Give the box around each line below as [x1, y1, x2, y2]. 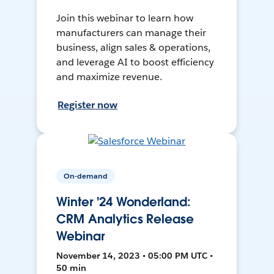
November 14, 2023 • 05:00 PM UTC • [56, 250, 213, 262]
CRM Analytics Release [56, 211, 194, 228]
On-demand [64, 171, 108, 182]
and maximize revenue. [56, 70, 163, 84]
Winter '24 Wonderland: [56, 194, 191, 210]
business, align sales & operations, [56, 41, 210, 54]
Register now [57, 98, 118, 112]
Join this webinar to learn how [56, 12, 193, 25]
